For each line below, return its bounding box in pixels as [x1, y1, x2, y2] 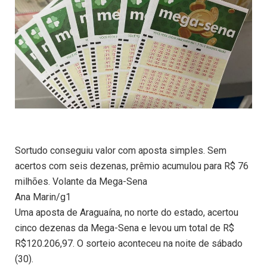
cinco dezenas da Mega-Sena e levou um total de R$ [15, 222, 234, 234]
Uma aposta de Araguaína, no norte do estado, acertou [15, 207, 238, 219]
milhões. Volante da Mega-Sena [15, 176, 147, 188]
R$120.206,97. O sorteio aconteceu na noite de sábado [15, 238, 243, 250]
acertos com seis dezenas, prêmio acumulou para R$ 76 [15, 160, 249, 172]
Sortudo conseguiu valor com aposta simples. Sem [15, 145, 226, 157]
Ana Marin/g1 [15, 191, 71, 203]
